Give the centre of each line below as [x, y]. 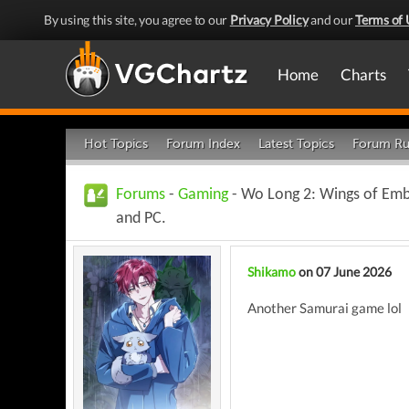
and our [331, 20]
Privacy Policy [269, 20]
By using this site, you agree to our [137, 20]
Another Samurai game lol [325, 308]
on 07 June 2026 [344, 272]
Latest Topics [296, 144]
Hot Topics [116, 144]
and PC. [141, 219]
